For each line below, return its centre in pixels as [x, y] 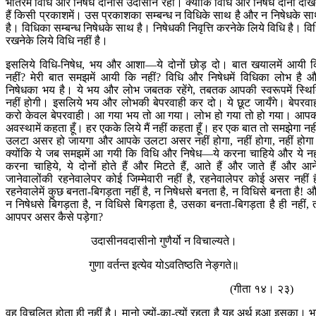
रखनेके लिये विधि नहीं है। [57, 41]
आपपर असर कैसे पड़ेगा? [54, 217]
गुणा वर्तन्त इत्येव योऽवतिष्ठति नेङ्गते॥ [164, 265]
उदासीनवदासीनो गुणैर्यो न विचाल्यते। [164, 241]
